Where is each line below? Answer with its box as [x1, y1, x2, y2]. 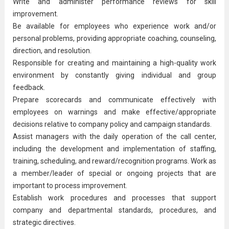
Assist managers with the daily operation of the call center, [12, 132, 217, 141]
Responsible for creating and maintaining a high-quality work [12, 58, 217, 67]
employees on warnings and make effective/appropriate [12, 107, 217, 116]
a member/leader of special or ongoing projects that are [12, 169, 217, 177]
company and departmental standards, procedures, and [12, 205, 217, 214]
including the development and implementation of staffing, [12, 144, 217, 153]
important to [12, 181, 55, 190]
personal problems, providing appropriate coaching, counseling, [12, 34, 217, 42]
